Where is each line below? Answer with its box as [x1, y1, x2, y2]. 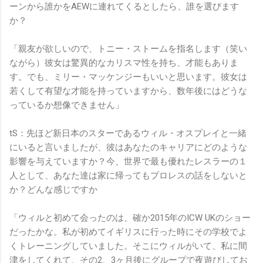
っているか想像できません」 [9, 100, 124, 111]
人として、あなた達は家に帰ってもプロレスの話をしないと [9, 170, 247, 181]
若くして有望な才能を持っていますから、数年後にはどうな [9, 86, 247, 97]
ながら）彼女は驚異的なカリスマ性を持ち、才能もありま [9, 58, 238, 69]
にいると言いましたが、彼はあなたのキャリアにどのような [9, 142, 247, 153]
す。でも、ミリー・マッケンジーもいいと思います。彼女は [9, 72, 247, 83]
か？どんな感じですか [9, 184, 97, 195]
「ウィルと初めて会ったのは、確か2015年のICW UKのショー [9, 213, 251, 224]
